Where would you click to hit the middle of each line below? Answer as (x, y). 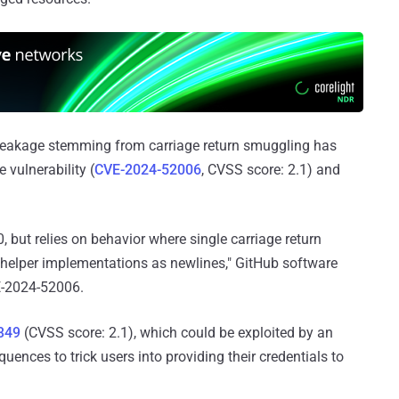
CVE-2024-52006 (148, 170)
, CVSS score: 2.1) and (271, 170)
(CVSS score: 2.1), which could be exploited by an (177, 333)
